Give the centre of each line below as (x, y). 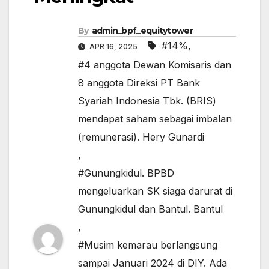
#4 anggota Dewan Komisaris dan (155, 65)
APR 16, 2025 (113, 47)
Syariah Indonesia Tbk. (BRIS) (147, 101)
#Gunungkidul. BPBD (126, 173)
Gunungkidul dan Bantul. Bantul (150, 209)
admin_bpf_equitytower (142, 31)
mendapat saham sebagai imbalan (155, 119)
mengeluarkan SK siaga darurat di (155, 191)
